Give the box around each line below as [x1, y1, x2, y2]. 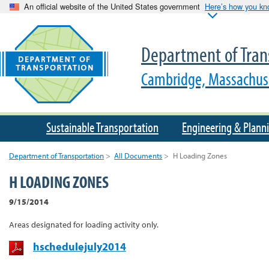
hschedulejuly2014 [33, 240, 126, 254]
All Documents [114, 150, 163, 160]
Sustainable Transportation [46, 118, 159, 136]
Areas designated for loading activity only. [9, 219, 159, 230]
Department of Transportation [9, 150, 104, 160]
